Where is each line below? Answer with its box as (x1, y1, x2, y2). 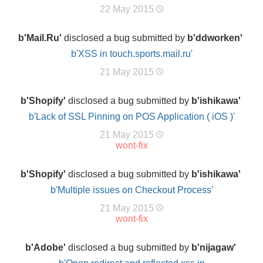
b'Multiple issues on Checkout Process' (50, 185, 213, 195)
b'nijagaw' (191, 242, 236, 252)
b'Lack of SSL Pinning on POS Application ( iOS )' (28, 112, 235, 122)
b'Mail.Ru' (18, 33, 62, 43)
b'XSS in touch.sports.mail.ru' (70, 49, 193, 59)
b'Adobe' (25, 242, 66, 252)
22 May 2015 (100, 4, 156, 14)
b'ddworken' (187, 33, 242, 43)
